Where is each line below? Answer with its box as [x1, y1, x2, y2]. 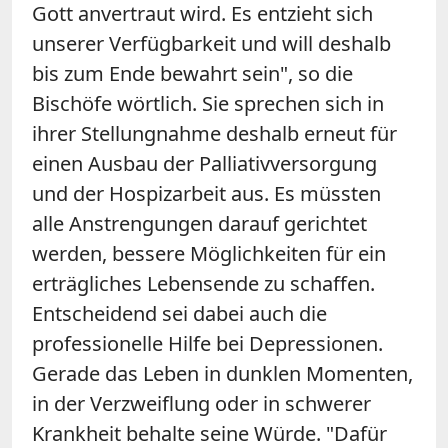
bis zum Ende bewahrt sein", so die [32, 59, 353, 87]
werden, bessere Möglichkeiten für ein [32, 239, 386, 267]
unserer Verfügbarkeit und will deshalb [32, 29, 391, 57]
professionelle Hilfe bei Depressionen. [32, 329, 383, 357]
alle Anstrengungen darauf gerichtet [32, 209, 367, 237]
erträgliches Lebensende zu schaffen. [32, 269, 375, 297]
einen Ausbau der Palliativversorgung [32, 149, 377, 177]
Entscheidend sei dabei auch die [32, 299, 327, 327]
